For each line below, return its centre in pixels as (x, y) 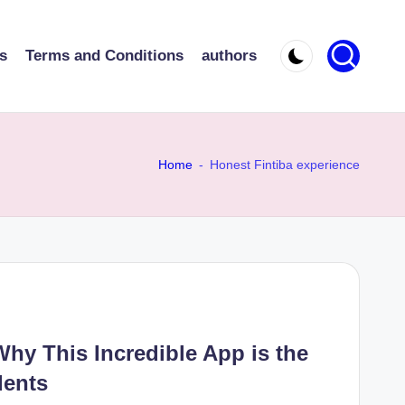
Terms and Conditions (104, 56)
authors (229, 56)
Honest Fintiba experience (285, 164)
